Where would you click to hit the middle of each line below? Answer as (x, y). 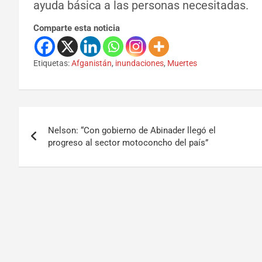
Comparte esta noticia (77, 28)
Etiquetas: (51, 63)
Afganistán (92, 63)
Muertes (182, 63)
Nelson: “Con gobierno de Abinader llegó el (132, 131)
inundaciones (139, 63)
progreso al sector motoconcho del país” (128, 143)
